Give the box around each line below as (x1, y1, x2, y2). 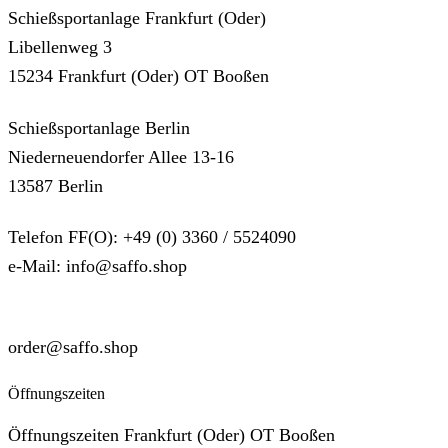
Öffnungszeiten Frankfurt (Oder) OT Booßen (8, 425, 335, 446)
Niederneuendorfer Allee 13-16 (8, 146, 234, 167)
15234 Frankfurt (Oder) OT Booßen (8, 65, 269, 86)
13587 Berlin (8, 175, 103, 196)
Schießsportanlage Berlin (8, 117, 190, 138)
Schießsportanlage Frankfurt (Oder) (8, 7, 266, 28)
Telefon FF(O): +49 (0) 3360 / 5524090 (8, 227, 296, 248)
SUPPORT (8, 285, 91, 306)
